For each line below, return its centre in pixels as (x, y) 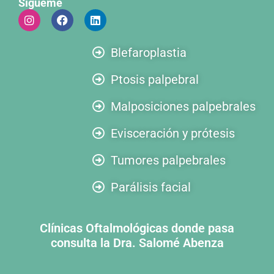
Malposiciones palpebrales (183, 106)
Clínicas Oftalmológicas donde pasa (137, 228)
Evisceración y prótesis (173, 133)
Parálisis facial (151, 187)
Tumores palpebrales (168, 160)
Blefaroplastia (149, 53)
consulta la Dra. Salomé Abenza (137, 243)
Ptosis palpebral (155, 80)
